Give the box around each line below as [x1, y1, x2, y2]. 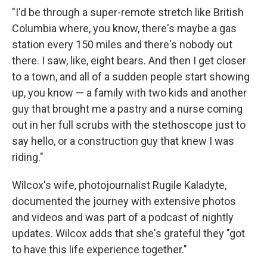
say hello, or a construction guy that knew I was [12, 135, 234, 147]
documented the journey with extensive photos [12, 195, 236, 207]
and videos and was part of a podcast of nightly [12, 211, 234, 223]
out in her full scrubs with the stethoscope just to [12, 119, 246, 131]
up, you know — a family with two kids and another [12, 86, 247, 99]
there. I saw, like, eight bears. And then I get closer [12, 54, 246, 67]
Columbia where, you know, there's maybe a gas [12, 22, 237, 35]
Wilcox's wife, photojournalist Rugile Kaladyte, [12, 179, 226, 191]
